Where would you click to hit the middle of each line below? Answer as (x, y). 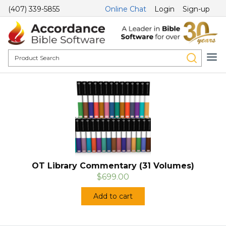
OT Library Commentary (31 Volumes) (113, 166)
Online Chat (126, 9)
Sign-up (196, 9)
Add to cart (113, 196)
